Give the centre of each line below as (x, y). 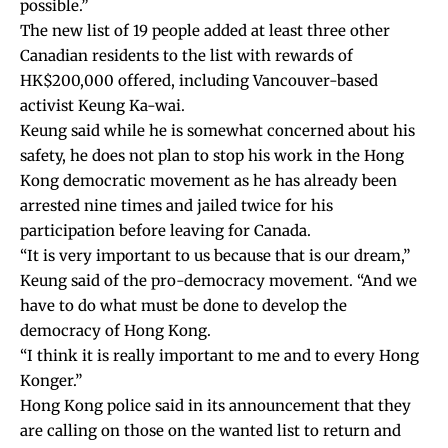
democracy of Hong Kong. (115, 330)
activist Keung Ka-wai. (102, 105)
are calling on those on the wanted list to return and (210, 430)
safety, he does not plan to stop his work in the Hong (212, 155)
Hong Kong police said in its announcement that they (215, 405)
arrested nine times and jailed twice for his (176, 205)
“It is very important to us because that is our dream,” (215, 255)
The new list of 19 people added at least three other (205, 30)
